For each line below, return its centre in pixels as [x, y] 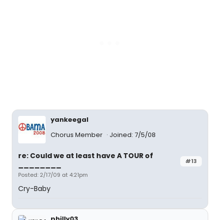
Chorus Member [77, 135]
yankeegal [69, 120]
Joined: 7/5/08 [133, 135]
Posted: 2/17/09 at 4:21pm [53, 175]
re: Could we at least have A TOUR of [86, 156]
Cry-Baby [34, 189]
